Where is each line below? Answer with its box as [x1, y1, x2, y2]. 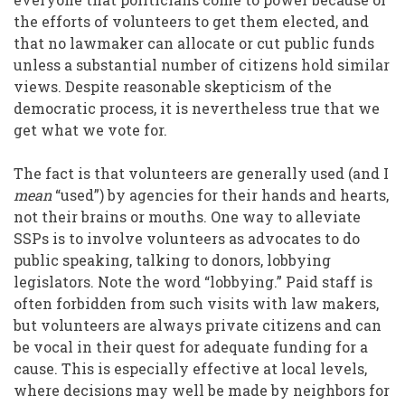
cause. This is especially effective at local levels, [14, 359, 367, 379]
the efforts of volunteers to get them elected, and [14, 12, 369, 32]
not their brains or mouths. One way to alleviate [14, 207, 361, 227]
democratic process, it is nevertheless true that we [14, 99, 380, 118]
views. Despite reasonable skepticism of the [14, 77, 332, 97]
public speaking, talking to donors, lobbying [14, 250, 331, 270]
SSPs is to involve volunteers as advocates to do [14, 229, 360, 249]
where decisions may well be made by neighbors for [14, 381, 390, 400]
